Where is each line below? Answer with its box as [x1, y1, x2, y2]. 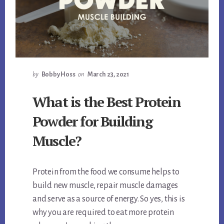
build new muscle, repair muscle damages [32, 180, 178, 190]
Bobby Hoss [41, 70, 75, 78]
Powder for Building [32, 111, 152, 130]
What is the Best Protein [32, 92, 180, 111]
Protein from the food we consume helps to [32, 167, 179, 176]
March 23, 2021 [87, 70, 129, 78]
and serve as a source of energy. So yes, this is [32, 194, 185, 203]
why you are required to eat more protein [32, 207, 174, 217]
